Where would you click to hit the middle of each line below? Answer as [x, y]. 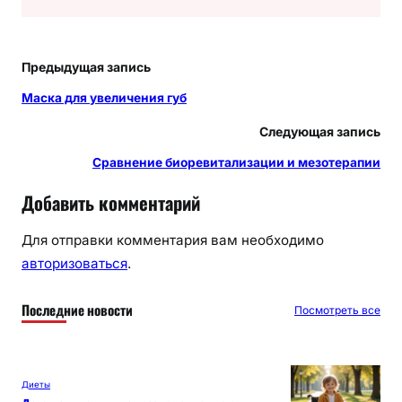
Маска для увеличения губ [104, 97]
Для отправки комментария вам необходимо [173, 240]
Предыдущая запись [86, 66]
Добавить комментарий [111, 203]
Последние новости [77, 309]
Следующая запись [320, 131]
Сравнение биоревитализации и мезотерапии [236, 162]
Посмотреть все [337, 310]
